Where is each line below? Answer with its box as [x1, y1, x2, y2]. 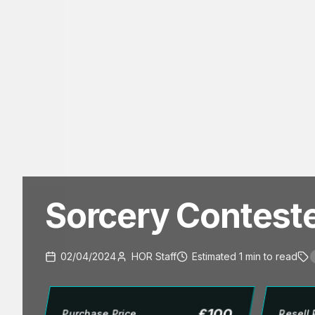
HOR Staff [131, 250, 176, 262]
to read [261, 250, 297, 262]
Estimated [192, 250, 239, 262]
